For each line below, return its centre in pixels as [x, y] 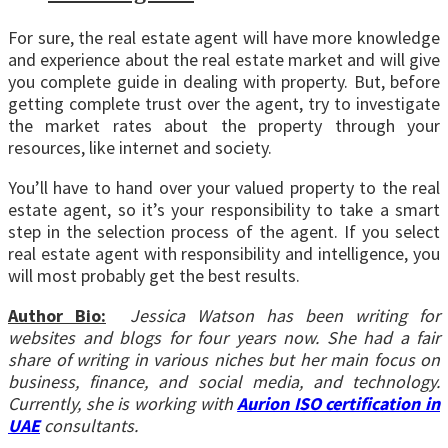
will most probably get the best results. [154, 275]
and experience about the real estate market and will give [224, 59]
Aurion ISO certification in [338, 403]
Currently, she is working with [123, 403]
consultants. [97, 425]
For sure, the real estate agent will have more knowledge [224, 37]
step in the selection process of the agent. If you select [224, 231]
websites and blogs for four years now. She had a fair [224, 337]
